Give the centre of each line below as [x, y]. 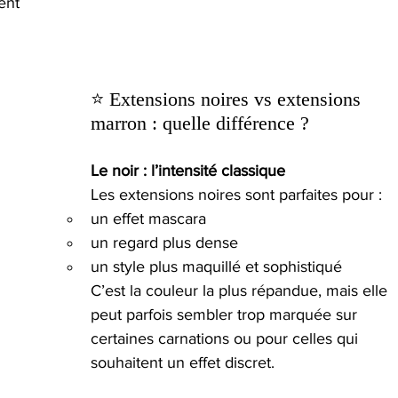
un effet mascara [148, 219]
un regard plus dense [164, 243]
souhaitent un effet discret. [183, 363]
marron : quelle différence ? [200, 123]
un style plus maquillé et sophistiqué [216, 267]
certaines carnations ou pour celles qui [227, 339]
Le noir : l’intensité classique [188, 171]
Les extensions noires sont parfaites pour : [236, 195]
